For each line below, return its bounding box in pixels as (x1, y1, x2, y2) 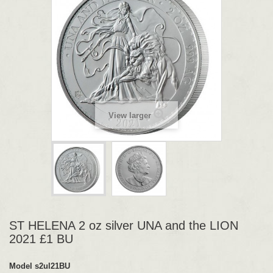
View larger (108, 111, 151, 120)
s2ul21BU (35, 261, 70, 271)
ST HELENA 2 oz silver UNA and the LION (9, 219, 238, 232)
